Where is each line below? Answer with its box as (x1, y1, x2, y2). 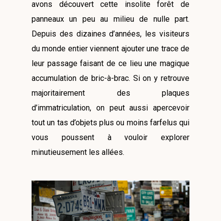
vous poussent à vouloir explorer (32, 132, 189, 142)
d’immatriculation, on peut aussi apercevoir (32, 103, 189, 112)
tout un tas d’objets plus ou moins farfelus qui (32, 117, 189, 127)
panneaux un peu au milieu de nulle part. (32, 14, 189, 24)
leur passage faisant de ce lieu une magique (32, 58, 189, 68)
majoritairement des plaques (32, 88, 189, 98)
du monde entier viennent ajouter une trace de (32, 43, 189, 53)
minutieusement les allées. (32, 147, 124, 157)
